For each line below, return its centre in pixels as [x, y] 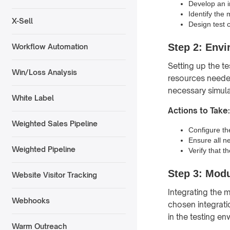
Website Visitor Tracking [54, 175]
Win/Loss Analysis [44, 72]
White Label [33, 98]
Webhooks [31, 201]
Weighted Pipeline [43, 149]
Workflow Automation [50, 47]
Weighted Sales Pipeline [54, 124]
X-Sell [22, 21]
